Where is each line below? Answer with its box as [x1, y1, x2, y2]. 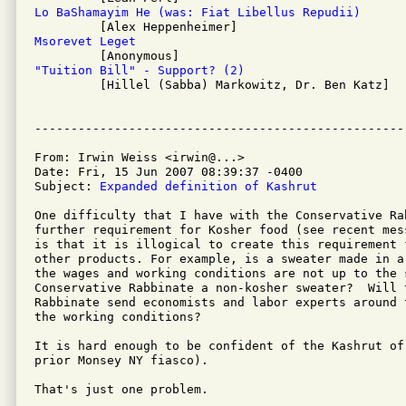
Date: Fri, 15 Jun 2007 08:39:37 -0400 [34, 165, 303, 179]
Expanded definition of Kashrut [100, 179, 317, 193]
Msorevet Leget [34, 34, 136, 48]
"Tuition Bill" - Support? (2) [34, 63, 245, 77]
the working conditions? [34, 310, 201, 324]
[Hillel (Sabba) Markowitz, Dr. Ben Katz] [34, 78, 390, 92]
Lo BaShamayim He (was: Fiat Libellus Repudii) [34, 5, 361, 19]
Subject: [34, 179, 100, 193]
